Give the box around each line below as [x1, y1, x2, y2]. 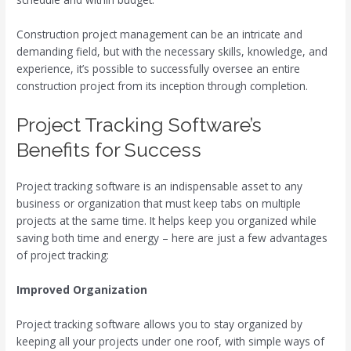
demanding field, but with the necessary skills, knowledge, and [16, 44, 328, 60]
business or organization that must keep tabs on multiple [16, 196, 302, 212]
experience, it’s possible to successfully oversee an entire [16, 61, 301, 77]
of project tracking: [16, 248, 110, 263]
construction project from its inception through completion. [16, 78, 309, 94]
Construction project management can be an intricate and [16, 27, 303, 42]
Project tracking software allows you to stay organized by [16, 316, 303, 331]
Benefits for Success [16, 138, 202, 162]
